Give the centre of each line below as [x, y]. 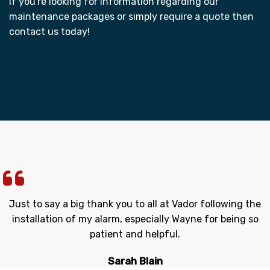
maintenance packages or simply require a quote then [131, 17]
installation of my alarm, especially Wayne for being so [135, 219]
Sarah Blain [135, 262]
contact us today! [49, 32]
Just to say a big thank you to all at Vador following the [135, 204]
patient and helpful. [135, 234]
